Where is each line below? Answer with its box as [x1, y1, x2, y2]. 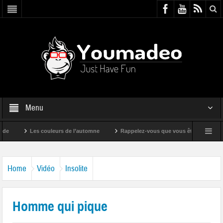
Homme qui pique [12, 198, 108, 215]
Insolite [65, 163, 88, 174]
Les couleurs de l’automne [14, 128, 85, 134]
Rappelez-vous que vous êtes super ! [105, 128, 203, 134]
